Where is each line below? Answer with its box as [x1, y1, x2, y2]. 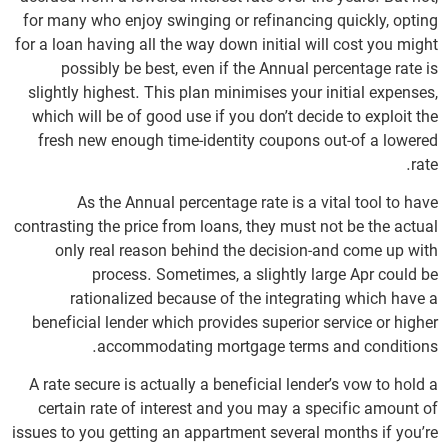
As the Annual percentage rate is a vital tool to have [77, 194, 438, 215]
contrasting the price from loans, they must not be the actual [14, 218, 438, 239]
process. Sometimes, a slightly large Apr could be [92, 266, 438, 287]
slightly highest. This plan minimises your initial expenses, [28, 83, 438, 104]
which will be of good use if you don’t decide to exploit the [32, 107, 438, 128]
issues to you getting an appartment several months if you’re [12, 424, 438, 445]
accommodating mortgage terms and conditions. [97, 338, 438, 359]
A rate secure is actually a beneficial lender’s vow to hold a [29, 376, 438, 397]
